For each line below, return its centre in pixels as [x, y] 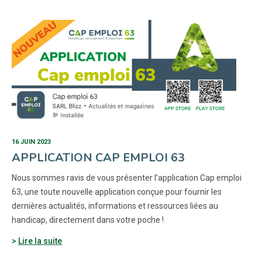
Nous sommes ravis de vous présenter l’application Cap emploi [127, 178]
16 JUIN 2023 [31, 142]
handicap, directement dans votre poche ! [88, 220]
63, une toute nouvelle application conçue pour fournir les [117, 192]
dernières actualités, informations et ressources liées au [115, 206]
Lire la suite [40, 241]
